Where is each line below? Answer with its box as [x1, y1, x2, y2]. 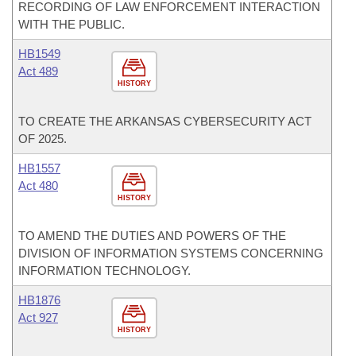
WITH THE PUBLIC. [18, 17, 125, 31]
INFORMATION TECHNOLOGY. [18, 264, 191, 277]
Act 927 [18, 311, 58, 324]
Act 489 [18, 64, 58, 78]
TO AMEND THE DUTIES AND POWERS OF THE [18, 229, 286, 242]
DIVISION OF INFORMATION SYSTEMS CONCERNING [18, 246, 323, 260]
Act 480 [18, 179, 58, 192]
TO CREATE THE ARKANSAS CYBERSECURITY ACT [18, 114, 311, 128]
